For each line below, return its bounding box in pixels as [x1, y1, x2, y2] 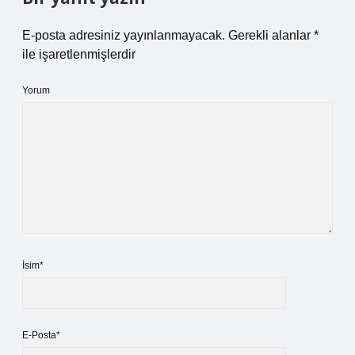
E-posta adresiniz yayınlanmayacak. [22, 29, 225, 42]
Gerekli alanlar [228, 29, 314, 42]
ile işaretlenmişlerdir [22, 48, 136, 61]
